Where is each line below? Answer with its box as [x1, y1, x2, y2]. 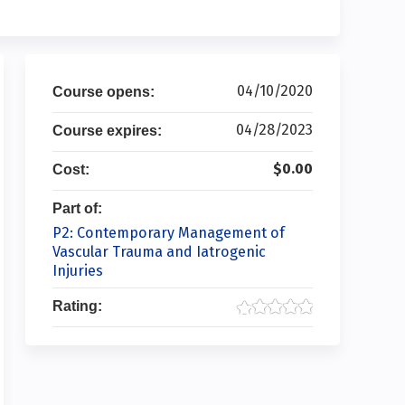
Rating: [52, 297, 106, 314]
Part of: [52, 199, 106, 216]
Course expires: [52, 121, 165, 138]
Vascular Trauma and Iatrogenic [52, 242, 266, 260]
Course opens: [52, 82, 158, 99]
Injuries [52, 261, 103, 279]
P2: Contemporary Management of [52, 223, 285, 241]
